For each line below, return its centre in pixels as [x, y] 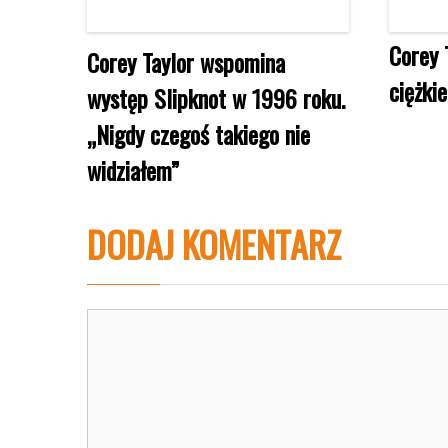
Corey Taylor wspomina [186, 61]
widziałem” [133, 169]
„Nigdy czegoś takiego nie [198, 133]
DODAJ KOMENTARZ [214, 243]
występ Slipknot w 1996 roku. [216, 97]
